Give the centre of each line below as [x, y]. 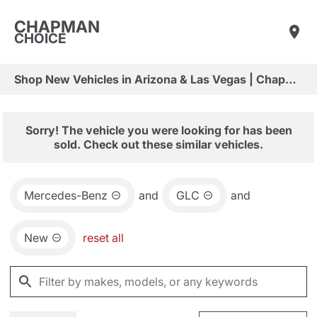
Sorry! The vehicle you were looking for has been [158, 130]
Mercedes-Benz [66, 195]
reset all [103, 238]
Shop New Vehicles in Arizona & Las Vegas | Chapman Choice [291, 79]
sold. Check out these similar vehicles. [158, 144]
